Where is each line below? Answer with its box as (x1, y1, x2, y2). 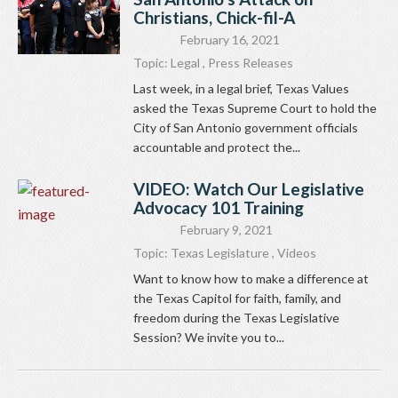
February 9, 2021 (180, 222, 273, 238)
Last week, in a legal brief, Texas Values (133, 81, 349, 97)
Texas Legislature (171, 245, 269, 261)
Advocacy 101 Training (133, 197, 304, 219)
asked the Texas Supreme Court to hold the (133, 100, 377, 116)
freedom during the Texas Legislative (133, 310, 339, 326)
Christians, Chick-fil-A (133, 7, 295, 28)
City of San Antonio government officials (133, 120, 358, 136)
